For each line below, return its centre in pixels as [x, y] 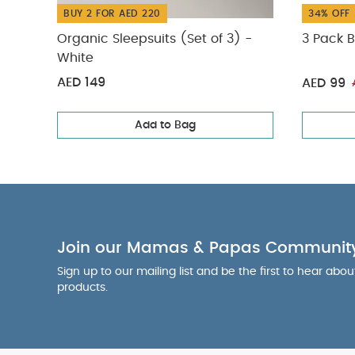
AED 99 [324, 83]
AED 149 [81, 82]
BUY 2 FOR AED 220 [112, 13]
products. [82, 288]
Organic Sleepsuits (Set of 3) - [155, 39]
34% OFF [329, 13]
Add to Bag [165, 125]
